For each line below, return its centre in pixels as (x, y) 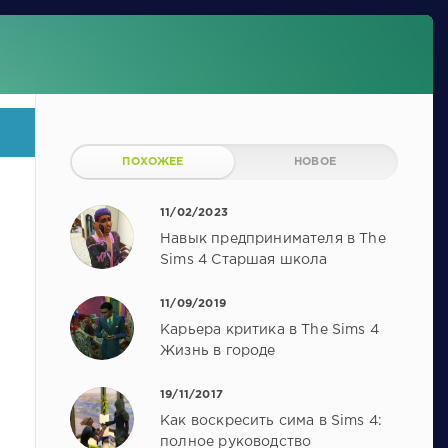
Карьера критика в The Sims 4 (269, 329)
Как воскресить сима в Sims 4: (271, 420)
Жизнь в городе (218, 350)
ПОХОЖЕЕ (153, 162)
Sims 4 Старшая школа (244, 259)
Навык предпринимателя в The (273, 238)
